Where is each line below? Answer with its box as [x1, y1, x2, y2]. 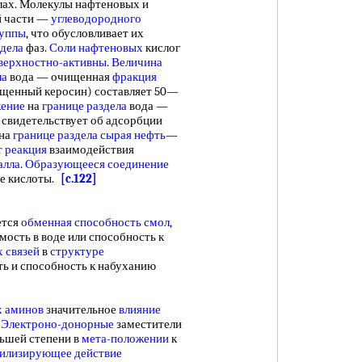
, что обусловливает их [26, 26, 144, 40]
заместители [114, 317, 182, 331]
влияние [119, 302, 161, 317]
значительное [44, 302, 119, 317]
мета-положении [82, 331, 169, 346]
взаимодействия [47, 142, 134, 157]
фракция [112, 69, 157, 84]
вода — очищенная [7, 69, 112, 84]
